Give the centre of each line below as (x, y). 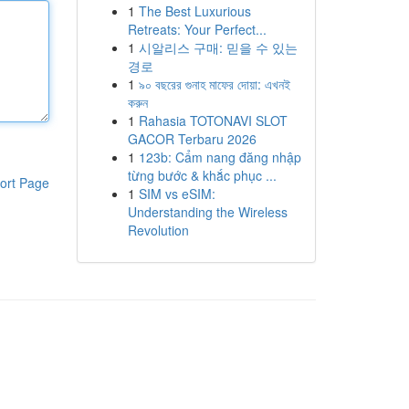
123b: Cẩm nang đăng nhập (220, 157)
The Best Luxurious (194, 11)
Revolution (158, 230)
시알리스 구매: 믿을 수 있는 (218, 47)
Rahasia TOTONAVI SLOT (213, 121)
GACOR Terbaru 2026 (192, 139)
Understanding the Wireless (207, 212)
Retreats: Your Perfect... (197, 29)
